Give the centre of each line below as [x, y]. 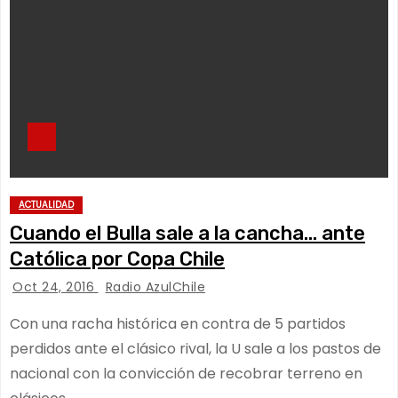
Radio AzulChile [155, 287]
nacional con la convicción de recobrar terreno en [186, 374]
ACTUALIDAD [46, 205]
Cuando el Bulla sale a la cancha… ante [187, 233]
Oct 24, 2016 [56, 287]
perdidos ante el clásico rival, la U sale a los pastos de [195, 349]
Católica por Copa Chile [117, 259]
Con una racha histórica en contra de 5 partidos [178, 324]
